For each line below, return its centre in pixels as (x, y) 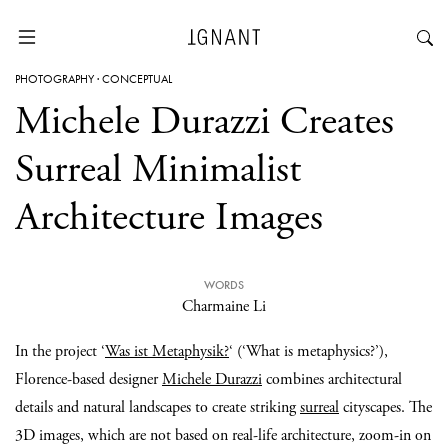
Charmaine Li (224, 306)
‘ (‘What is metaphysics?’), (308, 351)
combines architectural (332, 379)
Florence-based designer (88, 379)
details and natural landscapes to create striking (157, 407)
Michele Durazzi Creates (204, 121)
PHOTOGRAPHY (54, 79)
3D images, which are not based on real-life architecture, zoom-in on (223, 435)
